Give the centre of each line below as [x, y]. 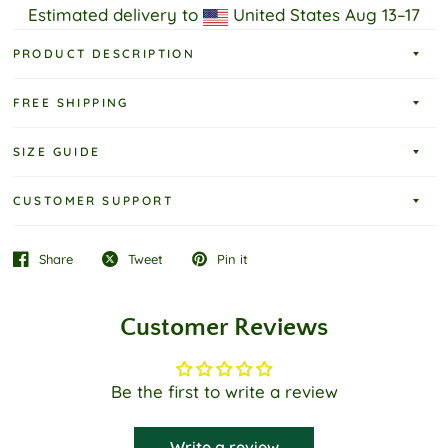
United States [287, 14]
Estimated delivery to [112, 14]
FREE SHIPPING [70, 102]
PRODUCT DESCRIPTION [104, 53]
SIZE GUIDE [56, 151]
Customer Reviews [224, 327]
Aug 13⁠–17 [383, 14]
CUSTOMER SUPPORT [92, 200]
